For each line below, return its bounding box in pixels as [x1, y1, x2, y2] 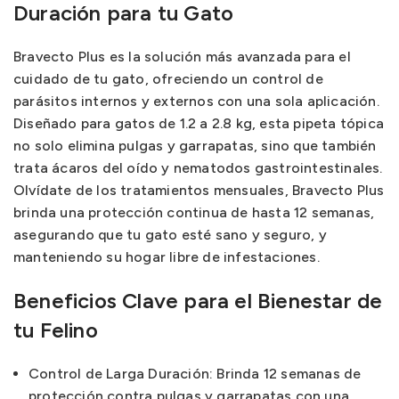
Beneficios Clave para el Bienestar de [13, 288, 383, 313]
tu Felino [13, 317, 98, 343]
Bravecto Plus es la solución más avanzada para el [13, 48, 351, 65]
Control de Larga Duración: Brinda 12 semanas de [28, 365, 362, 382]
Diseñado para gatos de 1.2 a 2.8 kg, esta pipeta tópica [13, 115, 385, 132]
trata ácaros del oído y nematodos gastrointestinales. [13, 159, 383, 176]
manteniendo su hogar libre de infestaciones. [13, 248, 320, 265]
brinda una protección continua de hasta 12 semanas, [13, 204, 375, 221]
